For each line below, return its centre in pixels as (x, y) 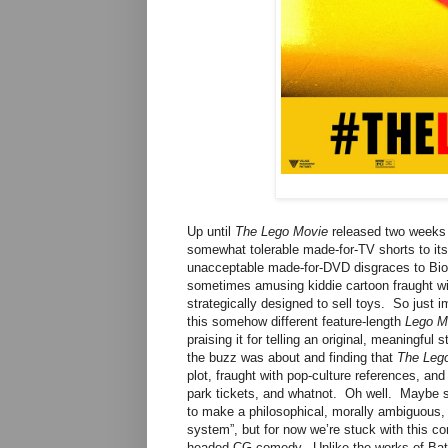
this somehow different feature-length (296, 322)
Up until (211, 232)
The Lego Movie (281, 232)
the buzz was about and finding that (292, 358)
